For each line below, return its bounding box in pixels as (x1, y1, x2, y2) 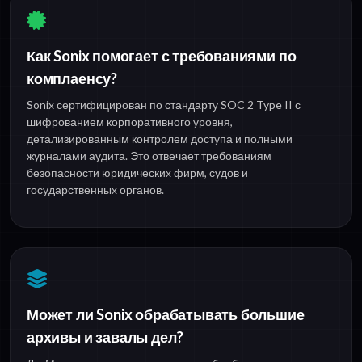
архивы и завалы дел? (27, 327, 183, 346)
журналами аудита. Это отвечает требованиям (27, 148, 271, 162)
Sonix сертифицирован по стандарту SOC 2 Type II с (27, 97, 301, 112)
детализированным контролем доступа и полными (27, 131, 293, 145)
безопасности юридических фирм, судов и (27, 165, 248, 179)
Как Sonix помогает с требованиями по (27, 46, 297, 65)
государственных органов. (27, 182, 164, 196)
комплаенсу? (27, 69, 117, 87)
